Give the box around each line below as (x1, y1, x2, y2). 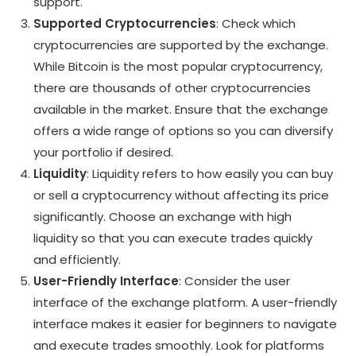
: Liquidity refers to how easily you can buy (87, 164, 334, 182)
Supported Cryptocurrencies (33, 14, 217, 32)
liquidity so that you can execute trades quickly (33, 229, 313, 246)
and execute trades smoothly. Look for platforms (33, 336, 325, 354)
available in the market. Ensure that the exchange (33, 100, 329, 118)
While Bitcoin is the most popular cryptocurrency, (33, 57, 323, 75)
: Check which (216, 14, 296, 32)
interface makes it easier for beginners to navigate (33, 315, 338, 332)
